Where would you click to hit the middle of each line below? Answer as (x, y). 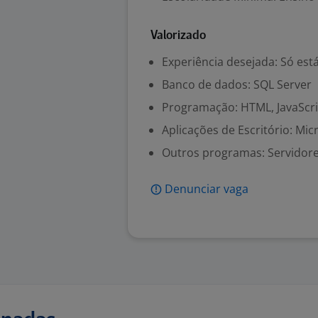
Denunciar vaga (207, 189)
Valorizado (178, 36)
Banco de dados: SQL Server (237, 84)
